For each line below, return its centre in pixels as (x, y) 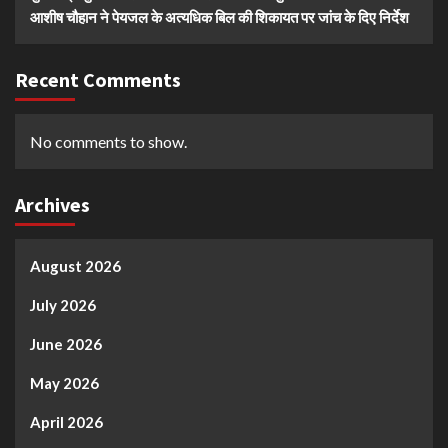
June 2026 (66, 344)
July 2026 (63, 305)
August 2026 (75, 266)
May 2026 (64, 383)
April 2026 (66, 422)
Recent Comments (98, 79)
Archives (52, 204)
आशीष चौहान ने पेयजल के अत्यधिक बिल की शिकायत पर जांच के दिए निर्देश (219, 17)
